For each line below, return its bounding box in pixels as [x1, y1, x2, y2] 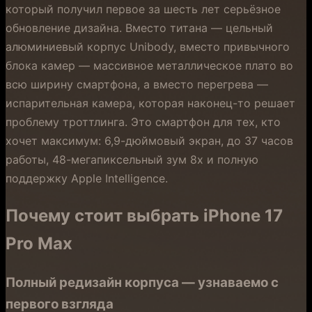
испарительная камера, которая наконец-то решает [6, 96, 295, 110]
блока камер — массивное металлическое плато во [6, 58, 293, 72]
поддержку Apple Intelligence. [6, 171, 168, 185]
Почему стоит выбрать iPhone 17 [6, 205, 283, 226]
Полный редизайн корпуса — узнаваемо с [6, 274, 279, 290]
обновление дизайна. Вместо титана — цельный [6, 21, 273, 35]
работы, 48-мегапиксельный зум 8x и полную [6, 153, 258, 166]
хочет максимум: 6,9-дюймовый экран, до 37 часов [6, 134, 293, 148]
